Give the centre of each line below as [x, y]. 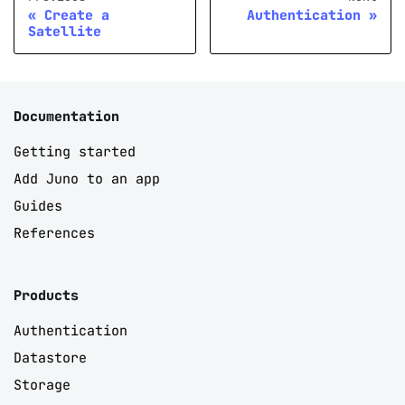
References [54, 234]
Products [46, 296]
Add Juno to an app [87, 179]
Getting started [75, 152]
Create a [77, 16]
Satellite [65, 32]
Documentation [66, 117]
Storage [42, 386]
